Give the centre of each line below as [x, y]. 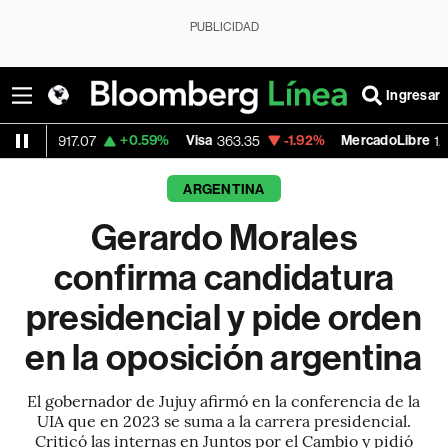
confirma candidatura [224, 278]
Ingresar [413, 95]
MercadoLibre [285, 140]
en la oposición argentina [224, 358]
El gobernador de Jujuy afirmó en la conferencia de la [224, 400]
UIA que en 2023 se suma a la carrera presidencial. [223, 420]
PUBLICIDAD [224, 27]
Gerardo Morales [224, 238]
